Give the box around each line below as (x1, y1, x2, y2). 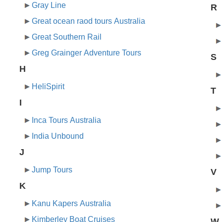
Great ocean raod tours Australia (32, 17, 146, 26)
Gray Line (32, 1, 66, 10)
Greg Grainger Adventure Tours (32, 49, 142, 57)
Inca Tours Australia (32, 116, 102, 125)
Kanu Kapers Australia (32, 199, 111, 208)
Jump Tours (32, 166, 73, 174)
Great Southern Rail (32, 33, 102, 42)
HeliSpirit (32, 82, 65, 91)
